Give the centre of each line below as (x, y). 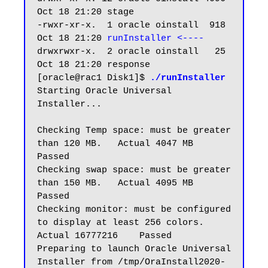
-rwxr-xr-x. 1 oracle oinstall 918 (131, 26)
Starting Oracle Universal (104, 92)
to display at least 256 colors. (121, 223)
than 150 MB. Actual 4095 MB (115, 184)
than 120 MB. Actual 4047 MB (115, 144)
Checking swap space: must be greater (134, 170)
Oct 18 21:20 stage (86, 13)
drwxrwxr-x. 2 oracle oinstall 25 (131, 52)
